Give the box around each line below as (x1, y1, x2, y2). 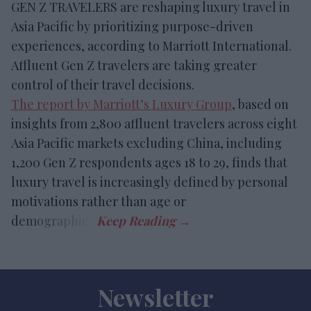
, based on (232, 96, 289, 112)
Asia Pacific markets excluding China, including (11, 135, 282, 151)
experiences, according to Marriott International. (11, 37, 292, 54)
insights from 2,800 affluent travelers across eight (11, 115, 297, 132)
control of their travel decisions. (11, 76, 194, 93)
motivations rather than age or (11, 193, 186, 210)
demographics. (11, 212, 96, 229)
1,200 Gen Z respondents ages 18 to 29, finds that (11, 154, 287, 171)
